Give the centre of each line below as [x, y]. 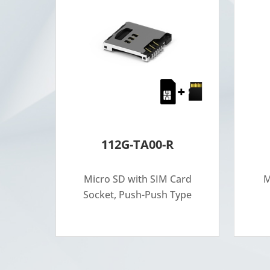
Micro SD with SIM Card [137, 179]
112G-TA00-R [137, 145]
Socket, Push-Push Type [137, 195]
